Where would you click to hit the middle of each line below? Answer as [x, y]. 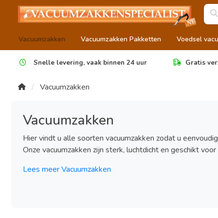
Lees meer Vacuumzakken [67, 169]
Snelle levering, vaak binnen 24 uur [89, 63]
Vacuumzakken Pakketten [121, 39]
